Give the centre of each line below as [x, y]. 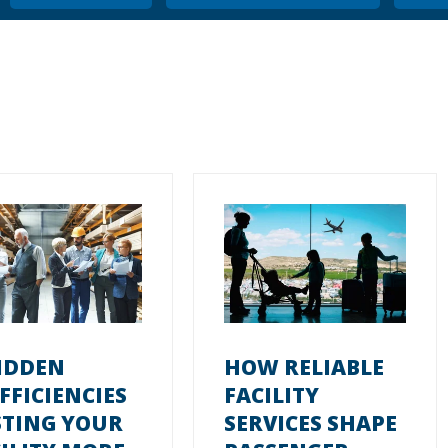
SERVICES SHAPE [311, 422]
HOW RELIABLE [304, 366]
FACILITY [272, 394]
